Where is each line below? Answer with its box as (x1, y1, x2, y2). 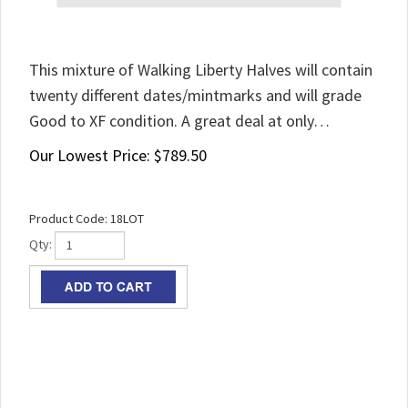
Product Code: (29, 210, 107, 227)
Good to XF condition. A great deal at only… (29, 110, 330, 131)
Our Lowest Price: (29, 145, 150, 166)
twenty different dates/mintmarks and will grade (29, 85, 362, 106)
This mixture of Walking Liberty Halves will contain (29, 59, 372, 80)
